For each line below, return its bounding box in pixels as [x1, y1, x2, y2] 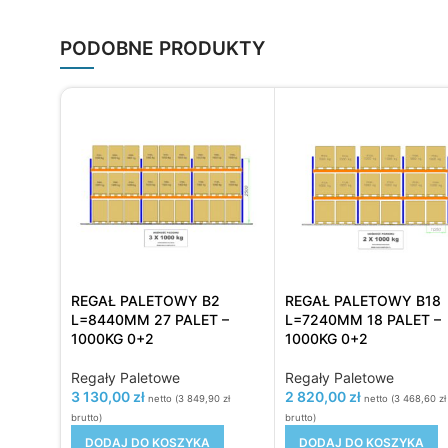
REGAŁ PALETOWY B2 [71, 291, 220, 309]
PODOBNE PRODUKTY [60, 37, 265, 60]
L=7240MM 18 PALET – [284, 310, 441, 328]
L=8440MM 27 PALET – [71, 310, 229, 328]
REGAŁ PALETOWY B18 [284, 291, 441, 309]
